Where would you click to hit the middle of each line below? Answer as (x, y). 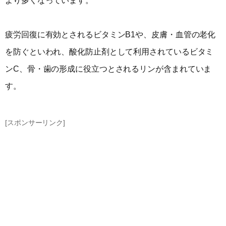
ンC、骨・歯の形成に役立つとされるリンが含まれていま (108, 69)
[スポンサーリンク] (35, 122)
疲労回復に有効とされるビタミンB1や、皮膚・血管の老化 (110, 35)
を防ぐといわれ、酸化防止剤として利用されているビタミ (109, 52)
